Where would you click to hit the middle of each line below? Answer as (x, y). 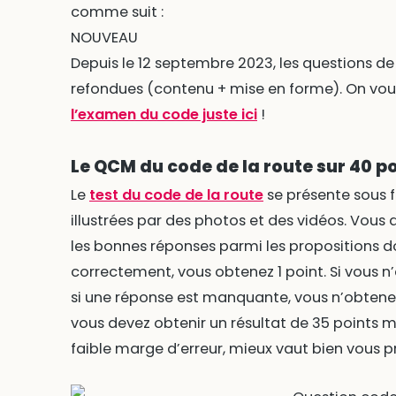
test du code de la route (176, 195)
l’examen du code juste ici (164, 114)
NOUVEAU (104, 37)
